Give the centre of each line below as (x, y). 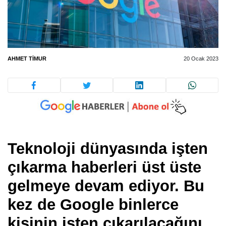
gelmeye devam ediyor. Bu (106, 186)
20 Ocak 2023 (201, 59)
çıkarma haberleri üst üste (104, 167)
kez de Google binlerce (93, 204)
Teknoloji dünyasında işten (108, 148)
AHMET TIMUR (27, 59)
